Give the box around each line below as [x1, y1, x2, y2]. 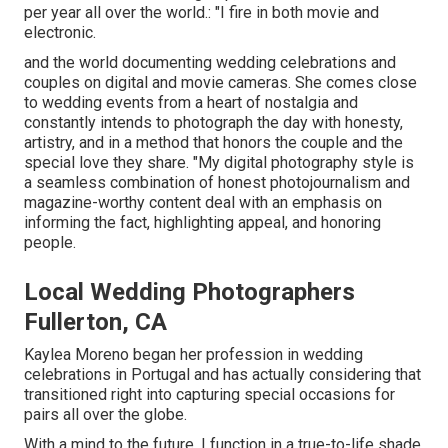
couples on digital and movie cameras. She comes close [24, 73, 417, 93]
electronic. [24, 23, 96, 43]
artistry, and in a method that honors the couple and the [24, 133, 403, 153]
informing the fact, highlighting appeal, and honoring [24, 213, 381, 233]
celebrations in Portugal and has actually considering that [24, 365, 421, 385]
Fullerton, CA [24, 308, 167, 337]
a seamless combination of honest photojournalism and [24, 173, 410, 193]
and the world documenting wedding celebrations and [24, 53, 396, 73]
